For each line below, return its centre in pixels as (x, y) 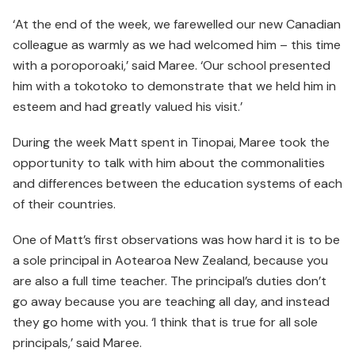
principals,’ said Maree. (77, 343)
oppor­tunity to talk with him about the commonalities (169, 163)
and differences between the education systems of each (177, 184)
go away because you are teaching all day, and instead (171, 302)
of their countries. (64, 204)
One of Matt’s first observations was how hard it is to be (176, 240)
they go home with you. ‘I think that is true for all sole (165, 323)
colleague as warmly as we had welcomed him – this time (177, 45)
